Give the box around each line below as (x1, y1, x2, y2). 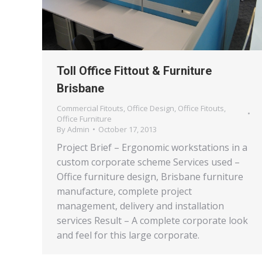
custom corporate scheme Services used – (57, 155, 240, 168)
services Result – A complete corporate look (57, 213, 248, 227)
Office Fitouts (178, 102, 224, 113)
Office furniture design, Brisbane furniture (57, 170, 243, 183)
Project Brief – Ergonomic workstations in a (57, 140, 247, 154)
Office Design (127, 102, 174, 113)
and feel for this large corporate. (57, 228, 199, 242)
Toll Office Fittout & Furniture (57, 63, 212, 78)
